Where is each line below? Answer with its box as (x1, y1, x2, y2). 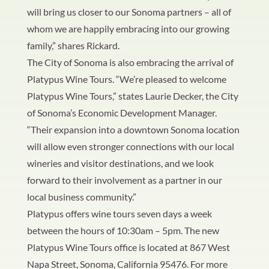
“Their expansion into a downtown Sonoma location (26, 124, 240, 135)
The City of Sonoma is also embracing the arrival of (26, 56, 234, 68)
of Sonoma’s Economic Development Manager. (26, 107, 217, 118)
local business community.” (26, 191, 136, 202)
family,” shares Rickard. (26, 40, 119, 51)
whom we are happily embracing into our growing (26, 23, 229, 34)
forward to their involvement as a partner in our (26, 174, 222, 186)
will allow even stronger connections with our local (26, 141, 234, 152)
